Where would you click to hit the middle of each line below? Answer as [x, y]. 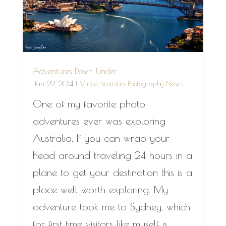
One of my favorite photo [89, 103]
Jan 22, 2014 [53, 83]
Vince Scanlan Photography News [131, 83]
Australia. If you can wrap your [101, 138]
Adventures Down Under [74, 71]
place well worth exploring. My [100, 189]
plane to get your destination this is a [112, 172]
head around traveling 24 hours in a [112, 155]
